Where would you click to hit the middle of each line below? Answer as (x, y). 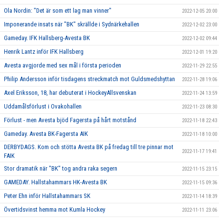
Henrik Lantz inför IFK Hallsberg (44, 52)
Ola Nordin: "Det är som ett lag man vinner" (58, 11)
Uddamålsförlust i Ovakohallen (43, 107)
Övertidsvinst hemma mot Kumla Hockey (55, 210)
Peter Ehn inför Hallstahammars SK (47, 196)
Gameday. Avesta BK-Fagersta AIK (46, 134)
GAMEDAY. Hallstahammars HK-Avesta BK (55, 182)
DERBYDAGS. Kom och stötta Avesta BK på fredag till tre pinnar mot (89, 147)
